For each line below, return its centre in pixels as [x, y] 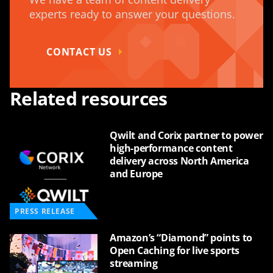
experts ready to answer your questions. [132, 14]
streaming [134, 263]
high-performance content [171, 148]
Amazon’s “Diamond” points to [181, 237]
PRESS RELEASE [45, 211]
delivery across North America [179, 161]
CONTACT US [79, 51]
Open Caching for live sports [175, 250]
